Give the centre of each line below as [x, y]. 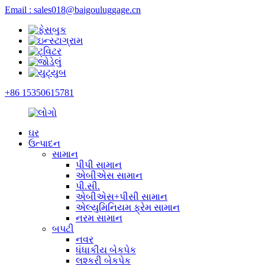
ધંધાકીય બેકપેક [106, 250]
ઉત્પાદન [44, 143]
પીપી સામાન [99, 165]
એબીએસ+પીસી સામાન [122, 197]
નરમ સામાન [99, 218]
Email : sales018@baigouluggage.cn [73, 10]
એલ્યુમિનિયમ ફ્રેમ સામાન [128, 207]
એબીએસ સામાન [109, 175]
